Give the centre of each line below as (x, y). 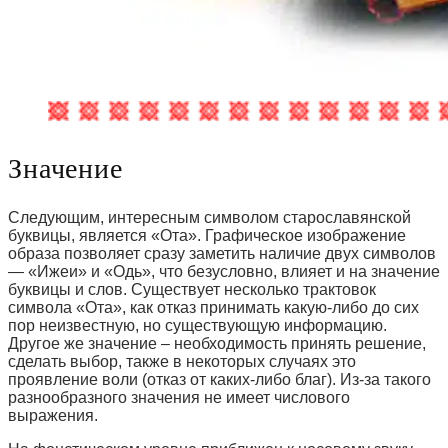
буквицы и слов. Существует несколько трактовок (192, 290)
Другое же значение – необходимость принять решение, (217, 344)
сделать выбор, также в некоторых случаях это (182, 362)
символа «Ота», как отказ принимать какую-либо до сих (213, 308)
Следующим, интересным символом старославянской (209, 218)
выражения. (53, 416)
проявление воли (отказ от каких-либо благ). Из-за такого (219, 380)
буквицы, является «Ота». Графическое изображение (207, 236)
